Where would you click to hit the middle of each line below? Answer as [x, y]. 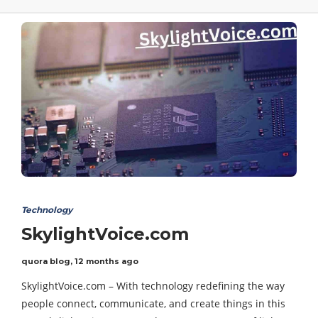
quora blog [46, 262]
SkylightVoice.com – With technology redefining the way [153, 286]
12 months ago [106, 262]
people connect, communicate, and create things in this [153, 304]
